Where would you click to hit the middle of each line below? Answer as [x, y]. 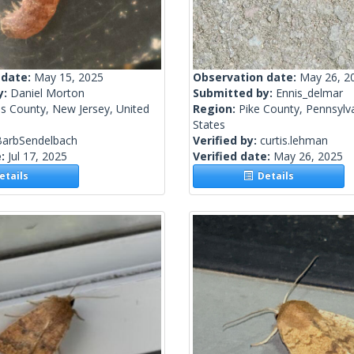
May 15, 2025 [69, 77]
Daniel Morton [47, 93]
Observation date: [246, 77]
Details [274, 176]
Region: [216, 109]
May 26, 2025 [308, 156]
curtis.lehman [294, 141]
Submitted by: [234, 93]
